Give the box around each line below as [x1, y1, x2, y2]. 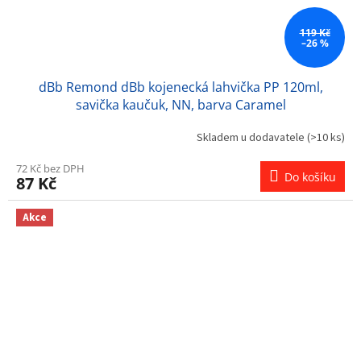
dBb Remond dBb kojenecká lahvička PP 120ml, [38, 78, 323, 97]
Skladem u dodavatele [197, 129, 307, 146]
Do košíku [284, 169, 336, 185]
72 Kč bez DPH [16, 161, 85, 176]
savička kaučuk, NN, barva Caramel [75, 96, 286, 114]
